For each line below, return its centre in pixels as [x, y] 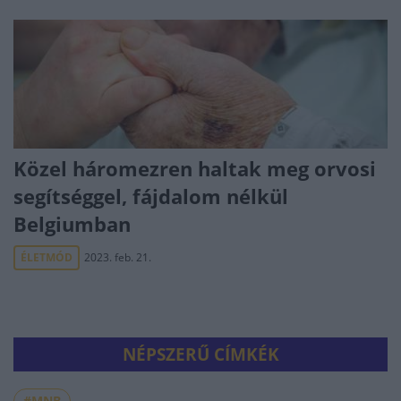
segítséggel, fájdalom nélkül [151, 196]
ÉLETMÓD [47, 257]
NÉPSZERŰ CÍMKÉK [200, 354]
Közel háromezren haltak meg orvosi [195, 168]
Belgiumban [72, 224]
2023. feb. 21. [118, 257]
